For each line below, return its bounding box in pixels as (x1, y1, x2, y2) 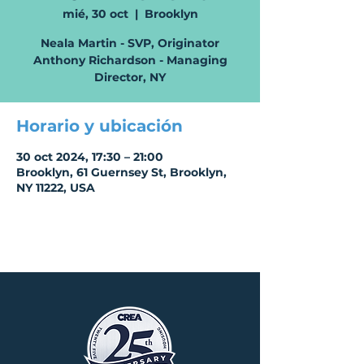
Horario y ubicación (16, 116, 183, 136)
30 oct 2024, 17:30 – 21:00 (16, 149, 163, 164)
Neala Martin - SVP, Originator (41, 36, 219, 50)
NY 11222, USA (16, 180, 95, 195)
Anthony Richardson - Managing (32, 53, 227, 67)
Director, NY (94, 70, 166, 84)
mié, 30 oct (62, 6, 128, 21)
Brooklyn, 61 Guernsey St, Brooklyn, (16, 165, 227, 180)
